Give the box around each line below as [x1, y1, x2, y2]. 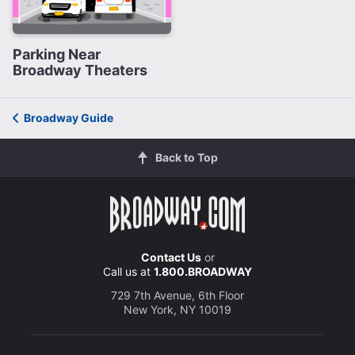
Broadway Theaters [13, 62, 147, 79]
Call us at [103, 265, 154, 279]
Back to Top [155, 151, 218, 165]
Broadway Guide [24, 111, 113, 125]
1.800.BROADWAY [154, 265, 252, 279]
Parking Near [13, 46, 101, 63]
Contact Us [140, 250, 201, 265]
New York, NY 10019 [124, 303, 231, 317]
